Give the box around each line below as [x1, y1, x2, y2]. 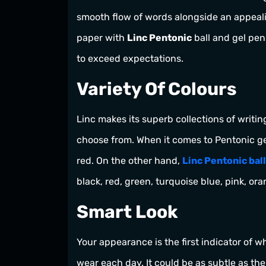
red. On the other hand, [77, 155, 182, 167]
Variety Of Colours [77, 78, 237, 100]
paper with [77, 32, 127, 44]
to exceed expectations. [77, 53, 183, 65]
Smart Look [77, 201, 178, 223]
